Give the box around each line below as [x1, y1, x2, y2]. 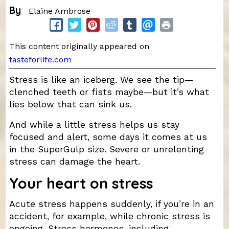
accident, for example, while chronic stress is [9, 211, 210, 221]
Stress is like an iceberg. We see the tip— [9, 75, 193, 85]
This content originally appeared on [9, 41, 152, 52]
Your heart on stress [9, 174, 153, 193]
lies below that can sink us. [9, 99, 132, 110]
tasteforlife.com [9, 54, 72, 64]
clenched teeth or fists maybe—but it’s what [9, 87, 209, 98]
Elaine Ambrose [28, 6, 90, 16]
